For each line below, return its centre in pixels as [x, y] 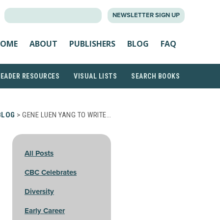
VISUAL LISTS [95, 76]
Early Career [45, 211]
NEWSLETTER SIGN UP [146, 15]
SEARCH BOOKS [155, 76]
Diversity [39, 192]
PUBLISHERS [92, 43]
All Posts [39, 153]
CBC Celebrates [51, 172]
